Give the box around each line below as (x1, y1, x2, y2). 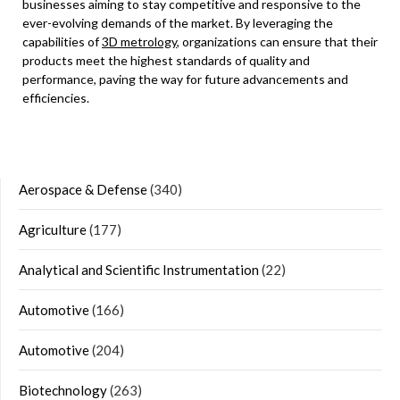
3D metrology (102, 34, 177, 50)
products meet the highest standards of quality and (22, 53, 310, 69)
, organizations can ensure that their (177, 34, 378, 50)
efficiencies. (22, 90, 89, 106)
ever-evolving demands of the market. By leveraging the (22, 15, 333, 31)
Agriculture (19, 221, 87, 238)
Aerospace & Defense (19, 181, 147, 198)
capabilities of (22, 34, 102, 50)
